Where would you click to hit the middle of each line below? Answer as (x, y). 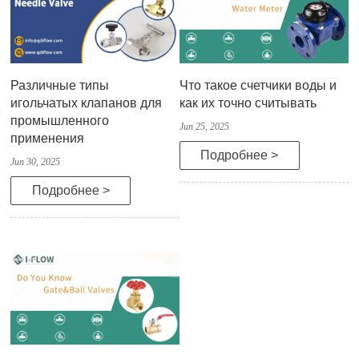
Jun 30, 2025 (35, 162)
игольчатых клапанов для (86, 103)
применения (47, 139)
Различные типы (60, 86)
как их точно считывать (248, 103)
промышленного (60, 121)
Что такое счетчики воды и (258, 86)
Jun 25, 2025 (204, 127)
